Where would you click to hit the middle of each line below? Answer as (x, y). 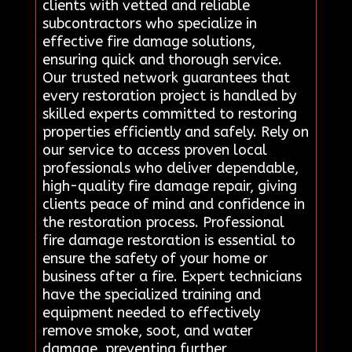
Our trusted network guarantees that (166, 78)
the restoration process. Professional (163, 223)
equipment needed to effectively (151, 313)
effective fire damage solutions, (148, 42)
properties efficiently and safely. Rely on (175, 132)
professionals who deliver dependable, (170, 169)
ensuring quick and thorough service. (162, 60)
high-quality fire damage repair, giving (169, 187)
